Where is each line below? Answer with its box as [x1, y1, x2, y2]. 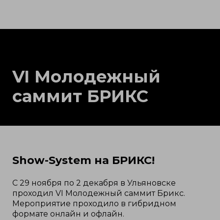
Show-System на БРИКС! [12, 154, 155, 167]
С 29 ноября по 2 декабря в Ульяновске [12, 178, 176, 188]
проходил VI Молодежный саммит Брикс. [12, 189, 185, 198]
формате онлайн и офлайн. [12, 209, 124, 219]
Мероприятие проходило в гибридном [12, 199, 176, 209]
